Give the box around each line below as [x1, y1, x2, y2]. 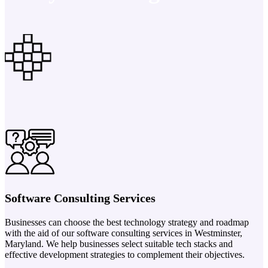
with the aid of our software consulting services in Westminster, [5, 227, 242, 238]
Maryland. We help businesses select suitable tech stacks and [5, 238, 233, 249]
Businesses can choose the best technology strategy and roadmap [5, 217, 249, 227]
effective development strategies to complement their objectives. [5, 249, 245, 260]
